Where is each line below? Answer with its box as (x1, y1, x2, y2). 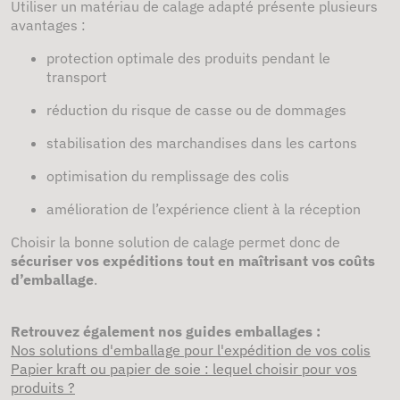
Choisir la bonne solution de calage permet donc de (11, 233, 340, 251)
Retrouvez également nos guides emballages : (11, 322, 321, 340)
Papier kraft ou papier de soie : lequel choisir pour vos (11, 360, 357, 378)
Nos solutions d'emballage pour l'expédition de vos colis (11, 341, 371, 359)
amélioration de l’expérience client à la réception (46, 200, 361, 218)
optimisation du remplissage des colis (46, 167, 289, 185)
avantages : (11, 16, 86, 34)
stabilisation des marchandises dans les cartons (46, 134, 357, 152)
